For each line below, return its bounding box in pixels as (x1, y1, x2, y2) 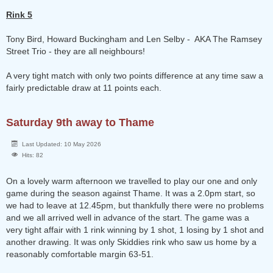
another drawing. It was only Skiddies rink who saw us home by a (6, 237, 257, 247)
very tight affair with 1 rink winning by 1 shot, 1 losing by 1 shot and (6, 225, 264, 235)
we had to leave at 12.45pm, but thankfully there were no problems (6, 200, 264, 210)
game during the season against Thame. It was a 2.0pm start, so (6, 188, 255, 198)
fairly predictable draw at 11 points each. (6, 83, 161, 93)
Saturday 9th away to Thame (6, 116, 154, 129)
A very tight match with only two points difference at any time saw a (6, 71, 263, 80)
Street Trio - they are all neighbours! (6, 46, 145, 56)
